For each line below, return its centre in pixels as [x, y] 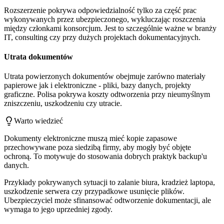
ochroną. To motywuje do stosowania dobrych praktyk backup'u [105, 156]
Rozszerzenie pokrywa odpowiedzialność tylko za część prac [100, 10]
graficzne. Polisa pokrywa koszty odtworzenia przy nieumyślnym [107, 94]
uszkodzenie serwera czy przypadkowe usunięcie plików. [94, 191]
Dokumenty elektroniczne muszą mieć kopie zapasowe [90, 138]
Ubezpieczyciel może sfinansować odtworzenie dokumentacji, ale [107, 200]
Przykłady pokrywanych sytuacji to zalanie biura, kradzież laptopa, [109, 182]
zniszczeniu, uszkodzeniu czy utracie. [63, 103]
